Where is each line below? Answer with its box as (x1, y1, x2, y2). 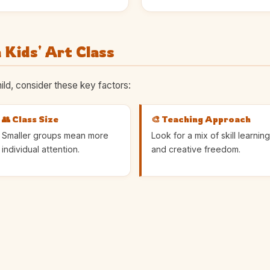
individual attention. (1, 143, 80, 154)
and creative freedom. (151, 143, 240, 154)
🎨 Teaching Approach (151, 113, 251, 125)
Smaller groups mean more (1, 130, 108, 140)
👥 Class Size (1, 113, 58, 125)
